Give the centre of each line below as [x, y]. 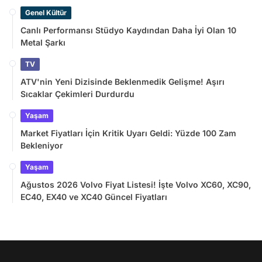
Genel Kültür [46, 12]
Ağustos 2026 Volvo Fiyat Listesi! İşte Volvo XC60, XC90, [136, 184]
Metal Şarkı [43, 42]
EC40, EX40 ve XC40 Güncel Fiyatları [94, 196]
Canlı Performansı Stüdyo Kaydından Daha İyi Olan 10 [128, 30]
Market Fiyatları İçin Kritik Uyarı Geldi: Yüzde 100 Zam [128, 133]
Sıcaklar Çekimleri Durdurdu [77, 94]
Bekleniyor [42, 145]
